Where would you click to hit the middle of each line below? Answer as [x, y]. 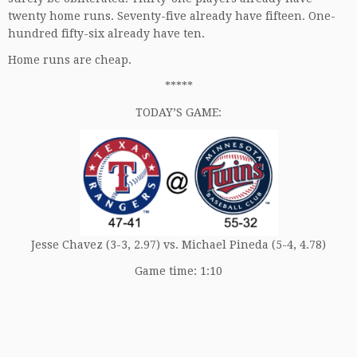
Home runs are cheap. [71, 59]
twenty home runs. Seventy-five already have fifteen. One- [172, 16]
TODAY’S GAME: [178, 112]
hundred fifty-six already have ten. [108, 33]
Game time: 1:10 [178, 271]
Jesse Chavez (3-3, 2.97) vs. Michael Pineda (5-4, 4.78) [178, 244]
